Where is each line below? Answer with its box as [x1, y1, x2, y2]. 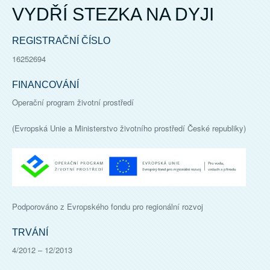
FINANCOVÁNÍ [12, 79, 79, 90]
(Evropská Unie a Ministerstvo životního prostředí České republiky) [12, 122, 246, 134]
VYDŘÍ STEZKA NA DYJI [12, 4, 214, 24]
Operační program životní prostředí [12, 96, 134, 108]
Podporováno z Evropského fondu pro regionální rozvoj [12, 200, 203, 212]
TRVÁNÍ [12, 227, 48, 237]
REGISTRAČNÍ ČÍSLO [12, 36, 110, 46]
